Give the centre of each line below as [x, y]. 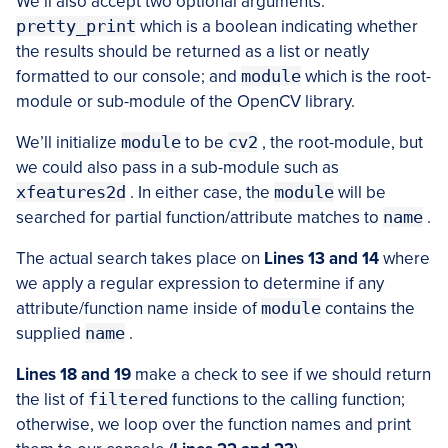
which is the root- [366, 77]
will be [360, 193]
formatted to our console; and [128, 77]
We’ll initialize [68, 143]
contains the [368, 309]
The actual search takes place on [140, 259]
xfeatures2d [71, 192]
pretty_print [76, 26]
